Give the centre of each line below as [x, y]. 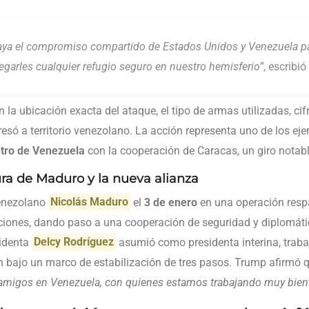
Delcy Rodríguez [74, 242]
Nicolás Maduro [90, 202]
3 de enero [171, 202]
